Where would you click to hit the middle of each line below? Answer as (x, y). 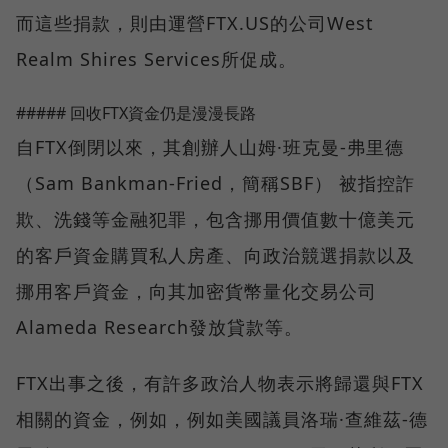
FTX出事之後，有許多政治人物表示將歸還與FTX (220, 383)
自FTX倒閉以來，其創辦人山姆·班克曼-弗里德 (210, 147)
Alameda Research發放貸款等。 (159, 327)
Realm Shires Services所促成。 (156, 59)
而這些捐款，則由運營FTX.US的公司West (195, 23)
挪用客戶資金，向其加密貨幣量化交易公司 (196, 291)
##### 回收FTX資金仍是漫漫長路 (136, 113)
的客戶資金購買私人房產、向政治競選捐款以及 (215, 255)
